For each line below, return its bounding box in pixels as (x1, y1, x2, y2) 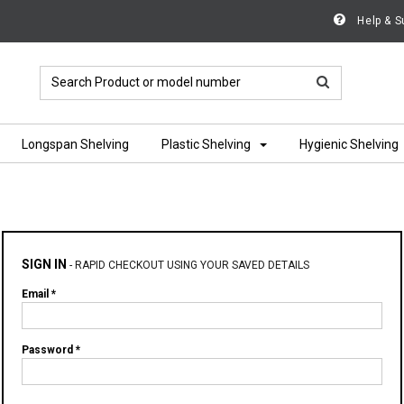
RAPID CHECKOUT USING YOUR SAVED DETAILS (75, 259, 309, 271)
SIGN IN (22, 257, 67, 271)
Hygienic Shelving (299, 137, 399, 151)
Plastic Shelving (161, 137, 251, 151)
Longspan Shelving (22, 137, 129, 151)
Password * (22, 344, 80, 356)
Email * (22, 288, 56, 300)
